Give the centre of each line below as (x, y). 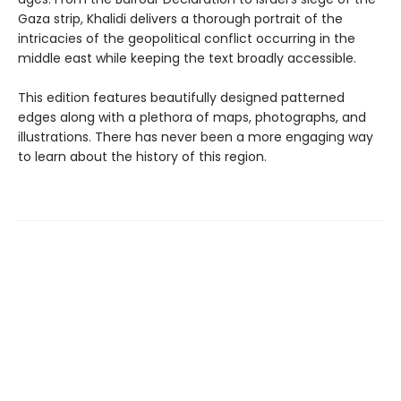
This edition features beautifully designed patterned (181, 98)
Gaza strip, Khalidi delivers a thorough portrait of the (180, 19)
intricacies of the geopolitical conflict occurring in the (187, 39)
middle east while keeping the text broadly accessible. (187, 59)
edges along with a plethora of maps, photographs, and (192, 118)
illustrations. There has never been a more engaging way (196, 137)
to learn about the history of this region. (142, 157)
